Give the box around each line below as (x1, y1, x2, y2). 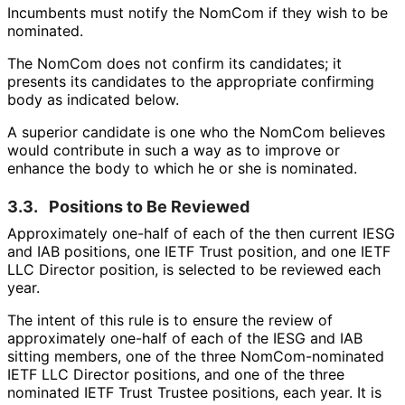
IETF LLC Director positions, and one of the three (7, 365, 344, 384)
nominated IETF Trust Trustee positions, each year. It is (7, 383, 381, 402)
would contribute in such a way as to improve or (7, 141, 340, 160)
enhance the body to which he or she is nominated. (7, 159, 356, 178)
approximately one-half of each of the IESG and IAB (7, 329, 363, 348)
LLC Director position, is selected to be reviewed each (7, 260, 381, 279)
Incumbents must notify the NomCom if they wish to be (7, 4, 388, 23)
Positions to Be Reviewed (49, 197, 250, 217)
